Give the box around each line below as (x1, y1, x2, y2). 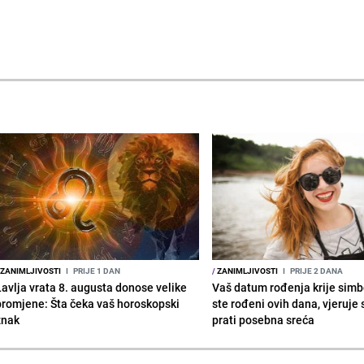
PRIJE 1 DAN (71, 264, 120, 276)
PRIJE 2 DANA (288, 264, 344, 276)
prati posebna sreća (212, 311, 315, 327)
